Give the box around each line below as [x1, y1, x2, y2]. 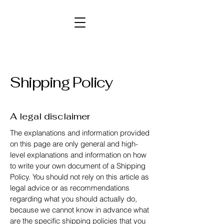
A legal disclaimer [10, 110, 90, 122]
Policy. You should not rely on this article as [10, 172, 149, 181]
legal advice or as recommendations [10, 183, 129, 192]
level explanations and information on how [10, 150, 146, 159]
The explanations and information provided [10, 128, 149, 137]
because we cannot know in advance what [10, 205, 149, 214]
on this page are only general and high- [10, 139, 138, 148]
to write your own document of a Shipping [10, 161, 145, 170]
